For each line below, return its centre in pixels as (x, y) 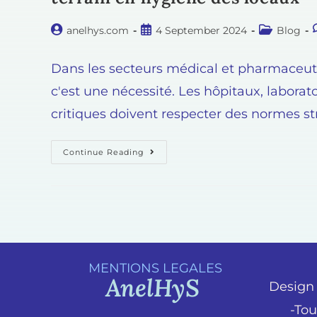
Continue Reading (104, 152)
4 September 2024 (201, 31)
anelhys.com (98, 31)
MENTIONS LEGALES (156, 269)
